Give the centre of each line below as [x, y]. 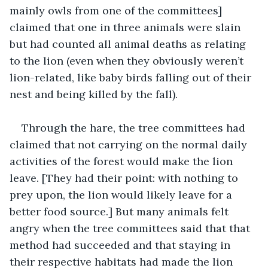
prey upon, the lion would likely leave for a [122, 194]
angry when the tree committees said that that [131, 228]
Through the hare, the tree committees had [135, 127]
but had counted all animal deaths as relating [129, 44]
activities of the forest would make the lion [123, 161]
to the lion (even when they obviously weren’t [128, 60]
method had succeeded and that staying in [121, 245]
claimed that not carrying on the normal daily [130, 144]
